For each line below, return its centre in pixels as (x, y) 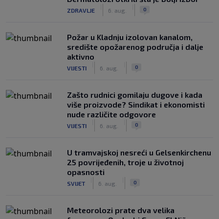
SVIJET (76, 183)
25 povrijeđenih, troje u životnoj (125, 162)
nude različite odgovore (111, 114)
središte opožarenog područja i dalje (135, 47)
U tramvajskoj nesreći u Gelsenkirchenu (139, 152)
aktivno (81, 56)
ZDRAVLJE (81, 10)
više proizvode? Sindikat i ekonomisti (136, 104)
